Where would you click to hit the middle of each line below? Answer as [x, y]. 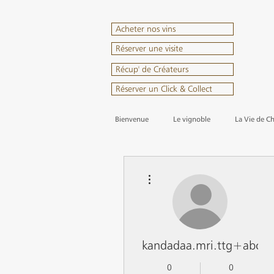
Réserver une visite [149, 48]
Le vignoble [192, 119]
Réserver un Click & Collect [164, 89]
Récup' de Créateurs [152, 69]
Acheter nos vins [146, 29]
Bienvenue [132, 119]
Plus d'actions [176, 171]
